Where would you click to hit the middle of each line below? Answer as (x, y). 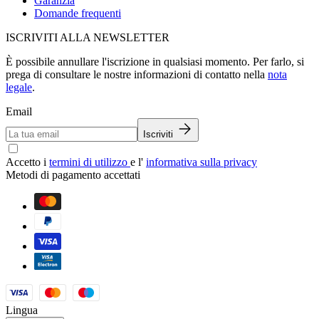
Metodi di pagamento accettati (73, 174)
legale (19, 87)
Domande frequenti (78, 13)
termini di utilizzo (90, 162)
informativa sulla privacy (202, 162)
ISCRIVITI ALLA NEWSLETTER (88, 37)
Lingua (22, 310)
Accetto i (27, 162)
